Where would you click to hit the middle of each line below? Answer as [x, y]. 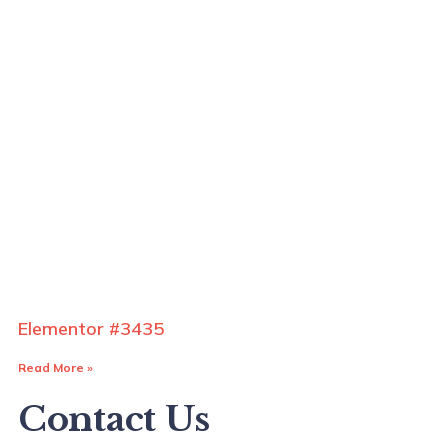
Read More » [55, 367]
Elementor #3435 [91, 328]
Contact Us [114, 419]
